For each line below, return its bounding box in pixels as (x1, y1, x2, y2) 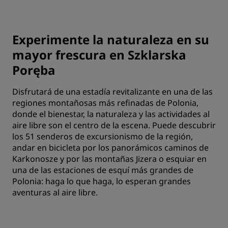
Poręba (12, 62, 55, 78)
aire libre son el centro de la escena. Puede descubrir (12, 120, 216, 131)
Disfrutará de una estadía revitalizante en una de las (12, 86, 213, 97)
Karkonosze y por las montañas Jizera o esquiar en (12, 153, 207, 164)
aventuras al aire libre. (12, 187, 98, 198)
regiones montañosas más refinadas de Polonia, (12, 97, 198, 108)
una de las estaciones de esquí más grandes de (12, 164, 193, 176)
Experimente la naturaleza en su (12, 31, 209, 48)
